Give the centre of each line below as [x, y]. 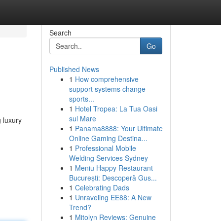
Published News [74, 69]
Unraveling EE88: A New [113, 197]
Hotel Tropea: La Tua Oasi [116, 109]
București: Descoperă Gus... [113, 178]
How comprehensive [107, 79]
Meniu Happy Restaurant [114, 168]
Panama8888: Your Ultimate [119, 128]
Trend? [80, 207]
